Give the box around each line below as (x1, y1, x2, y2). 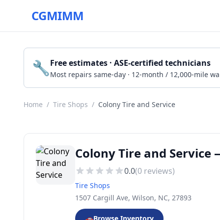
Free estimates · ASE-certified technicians (50, 57, 211, 68)
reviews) (142, 165, 175, 176)
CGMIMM (31, 7, 84, 24)
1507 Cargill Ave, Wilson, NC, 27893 (75, 193, 192, 202)
